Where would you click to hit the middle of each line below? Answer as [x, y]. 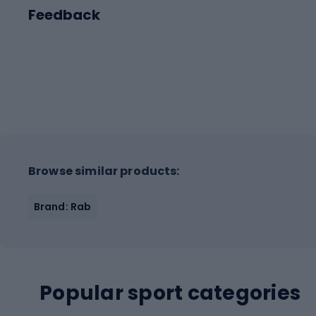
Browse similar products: [104, 171]
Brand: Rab [62, 206]
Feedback [64, 14]
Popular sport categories [170, 293]
